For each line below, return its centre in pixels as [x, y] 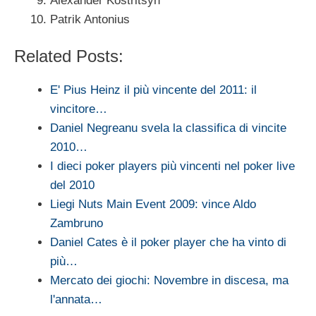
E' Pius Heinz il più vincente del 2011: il [153, 90]
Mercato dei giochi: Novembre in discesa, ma [169, 281]
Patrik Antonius [90, 19]
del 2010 [72, 186]
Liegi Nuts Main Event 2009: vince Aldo [153, 205]
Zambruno [77, 224]
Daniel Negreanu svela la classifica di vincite [168, 128]
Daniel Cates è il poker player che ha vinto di [168, 243]
